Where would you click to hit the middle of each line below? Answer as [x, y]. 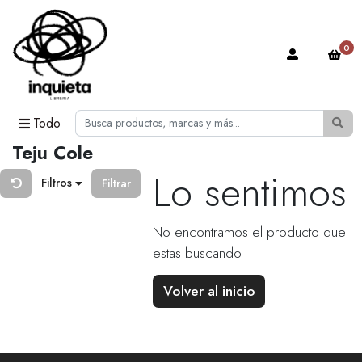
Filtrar [116, 183]
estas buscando [197, 253]
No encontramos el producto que [249, 232]
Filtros [58, 183]
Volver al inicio [209, 291]
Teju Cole [53, 153]
